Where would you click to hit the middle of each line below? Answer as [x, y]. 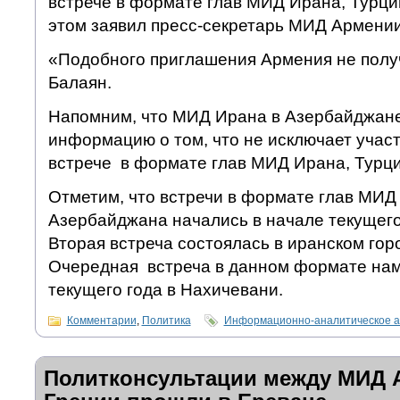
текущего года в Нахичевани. [165, 290]
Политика [166, 321]
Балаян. [79, 83]
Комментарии [101, 321]
